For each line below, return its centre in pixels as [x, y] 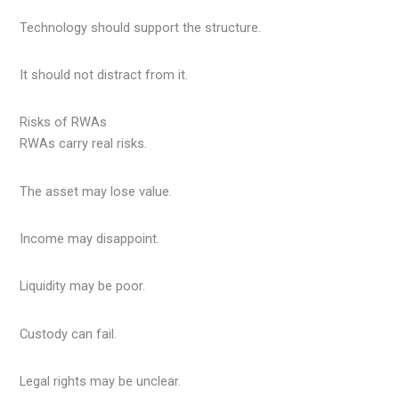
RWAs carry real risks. [84, 144]
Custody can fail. [69, 334]
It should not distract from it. [104, 75]
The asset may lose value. [96, 191]
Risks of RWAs [64, 122]
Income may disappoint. [90, 239]
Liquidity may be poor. [83, 286]
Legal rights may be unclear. [101, 381]
